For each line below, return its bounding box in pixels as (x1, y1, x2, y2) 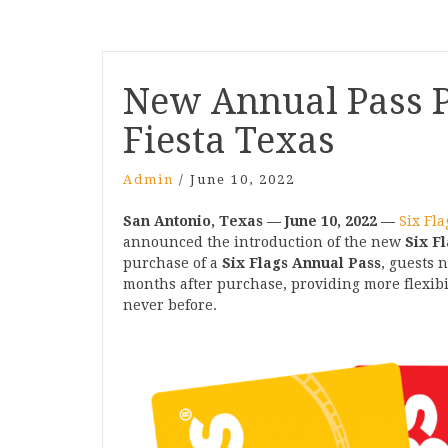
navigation (101, 82, 257, 117)
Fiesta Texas (123, 119, 335, 162)
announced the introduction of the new (123, 234, 405, 250)
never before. (123, 297, 217, 313)
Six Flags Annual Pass (222, 255, 381, 271)
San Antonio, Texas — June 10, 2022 (123, 213, 377, 229)
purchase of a (123, 255, 222, 271)
